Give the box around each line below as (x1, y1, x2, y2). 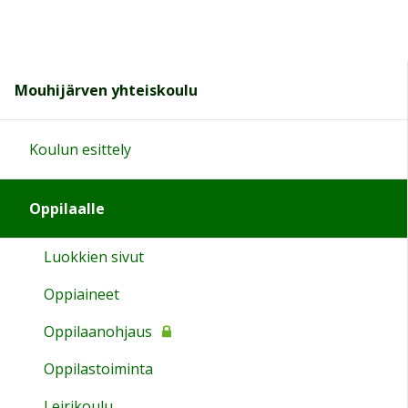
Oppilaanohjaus (44, 321, 152, 342)
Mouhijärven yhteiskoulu (15, 79, 198, 100)
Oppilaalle (29, 198, 105, 219)
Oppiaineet (44, 283, 119, 304)
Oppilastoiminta (44, 358, 153, 379)
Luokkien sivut (44, 246, 144, 267)
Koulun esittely (29, 138, 131, 159)
